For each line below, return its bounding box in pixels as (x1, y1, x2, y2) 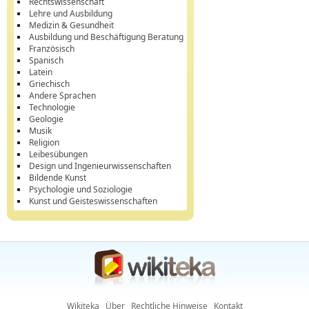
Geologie (29, 113, 63, 125)
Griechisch (29, 78, 70, 90)
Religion (29, 137, 59, 148)
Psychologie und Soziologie (29, 183, 132, 195)
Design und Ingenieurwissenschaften (29, 160, 171, 172)
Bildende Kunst (29, 172, 86, 183)
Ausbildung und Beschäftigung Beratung (29, 31, 183, 43)
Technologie (29, 101, 75, 113)
